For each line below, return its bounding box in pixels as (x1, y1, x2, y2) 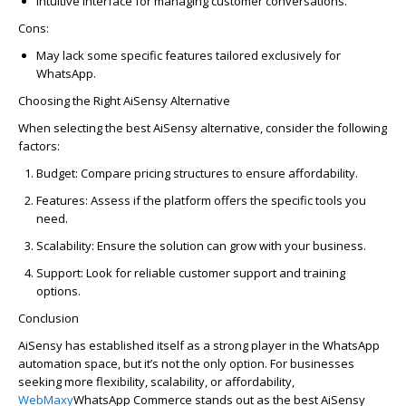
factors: (18, 137, 60, 154)
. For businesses (265, 354, 354, 372)
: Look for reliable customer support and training (81, 264, 345, 281)
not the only (159, 354, 229, 372)
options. (36, 282, 81, 299)
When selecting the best (18, 119, 153, 136)
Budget (36, 164, 75, 181)
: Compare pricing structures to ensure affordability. (75, 164, 358, 181)
